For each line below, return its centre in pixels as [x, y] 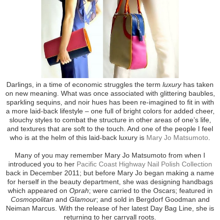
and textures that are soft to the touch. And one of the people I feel [110, 129]
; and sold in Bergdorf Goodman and [153, 200]
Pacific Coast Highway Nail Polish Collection [144, 164]
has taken [197, 85]
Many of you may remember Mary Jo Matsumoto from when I [110, 155]
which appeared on [38, 191]
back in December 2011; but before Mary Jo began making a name [110, 173]
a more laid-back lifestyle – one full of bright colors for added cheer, [110, 111]
